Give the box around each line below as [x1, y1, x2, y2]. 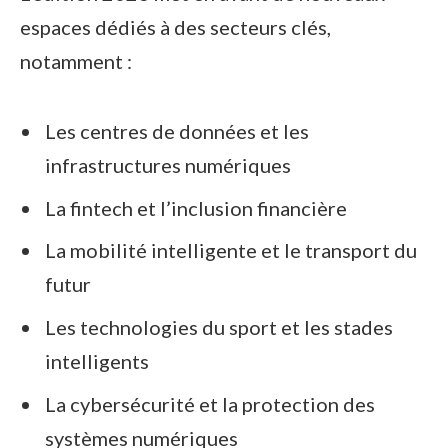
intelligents [45, 349, 149, 374]
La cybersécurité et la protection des [45, 391, 375, 416]
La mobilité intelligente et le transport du [45, 238, 417, 263]
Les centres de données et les [45, 118, 309, 143]
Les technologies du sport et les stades [45, 315, 393, 340]
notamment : [20, 48, 132, 73]
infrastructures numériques [45, 152, 291, 177]
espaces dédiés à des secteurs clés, [20, 14, 331, 39]
